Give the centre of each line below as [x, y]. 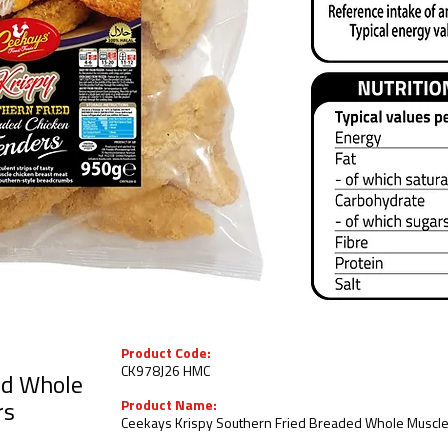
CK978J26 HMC [165, 372]
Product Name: [169, 406]
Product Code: [166, 354]
